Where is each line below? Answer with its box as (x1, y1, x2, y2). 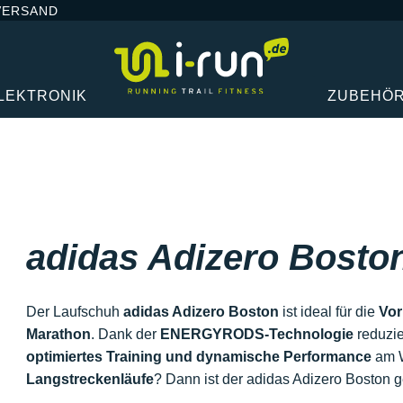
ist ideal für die (278, 303, 379, 319)
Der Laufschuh (25, 303, 123, 319)
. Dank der (90, 326, 160, 342)
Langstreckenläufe (25, 371, 154, 387)
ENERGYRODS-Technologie (159, 326, 354, 342)
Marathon (25, 326, 91, 342)
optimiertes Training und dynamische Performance (25, 348, 372, 364)
